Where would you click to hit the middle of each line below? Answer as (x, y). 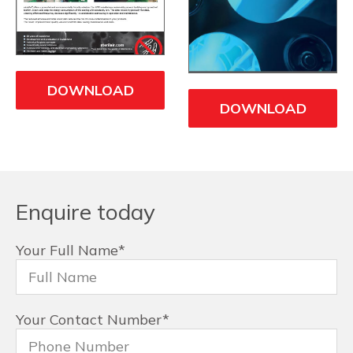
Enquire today (85, 212)
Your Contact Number (89, 320)
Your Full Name (67, 251)
